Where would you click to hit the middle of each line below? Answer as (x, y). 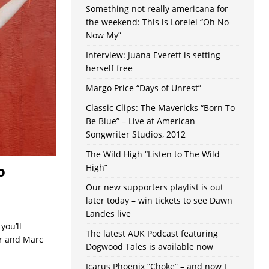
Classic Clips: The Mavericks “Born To (160, 108)
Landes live (108, 214)
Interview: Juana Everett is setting (153, 55)
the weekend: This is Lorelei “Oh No (157, 22)
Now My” (103, 35)
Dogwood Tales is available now (149, 247)
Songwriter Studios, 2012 (135, 134)
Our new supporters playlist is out (154, 187)
